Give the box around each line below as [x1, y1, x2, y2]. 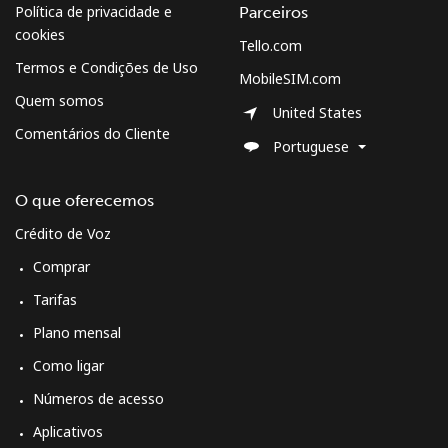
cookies [15, 24, 65, 44]
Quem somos [15, 90, 104, 110]
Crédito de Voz [15, 223, 111, 243]
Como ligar [33, 355, 104, 375]
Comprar [33, 256, 90, 276]
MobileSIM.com [239, 68, 341, 88]
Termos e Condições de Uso [15, 57, 198, 77]
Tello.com [239, 35, 302, 55]
